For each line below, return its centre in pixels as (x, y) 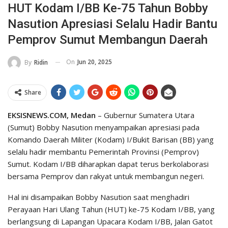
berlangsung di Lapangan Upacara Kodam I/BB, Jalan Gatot (110, 221)
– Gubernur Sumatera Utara (145, 115)
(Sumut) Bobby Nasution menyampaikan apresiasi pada (104, 127)
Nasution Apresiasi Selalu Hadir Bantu (112, 24)
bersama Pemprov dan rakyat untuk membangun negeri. (106, 176)
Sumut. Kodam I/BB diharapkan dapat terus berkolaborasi (108, 164)
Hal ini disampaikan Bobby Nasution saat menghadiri (98, 197)
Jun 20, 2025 (95, 62)
